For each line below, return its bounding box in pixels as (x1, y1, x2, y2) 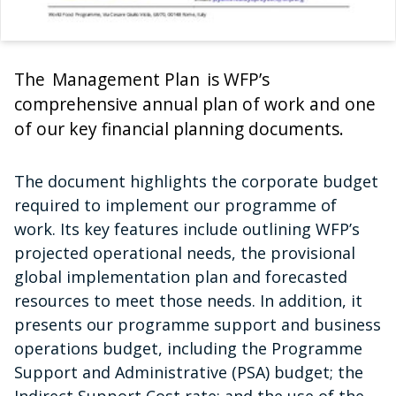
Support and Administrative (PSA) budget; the (14, 361, 363, 383)
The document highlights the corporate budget (14, 170, 378, 192)
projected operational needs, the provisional (14, 241, 355, 263)
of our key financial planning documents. (14, 116, 344, 141)
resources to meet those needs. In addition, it (14, 289, 362, 311)
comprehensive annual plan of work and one (14, 91, 376, 116)
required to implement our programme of (14, 194, 337, 216)
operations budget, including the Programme (14, 337, 362, 359)
